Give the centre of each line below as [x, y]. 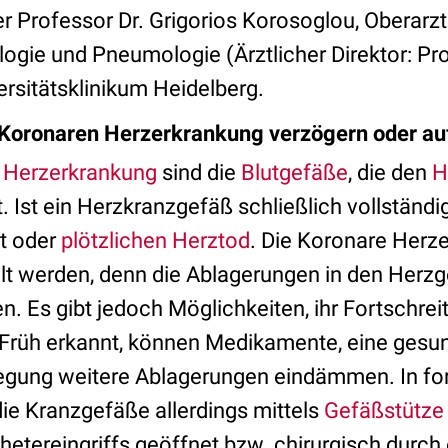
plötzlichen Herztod [155, 240]
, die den [390, 172]
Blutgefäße [294, 172]
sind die [199, 172]
